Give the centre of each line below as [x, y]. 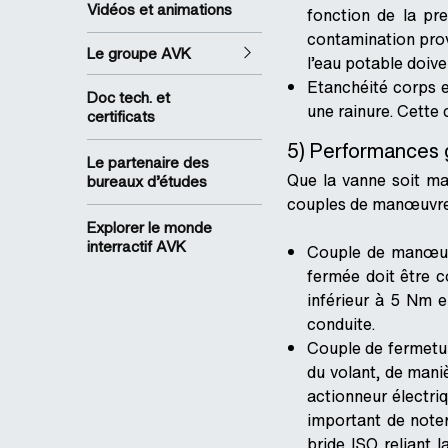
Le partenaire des [148, 162]
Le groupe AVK [139, 53]
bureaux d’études [147, 181]
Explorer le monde [149, 227]
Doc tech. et [128, 97]
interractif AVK [136, 246]
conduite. [341, 324]
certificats [121, 116]
